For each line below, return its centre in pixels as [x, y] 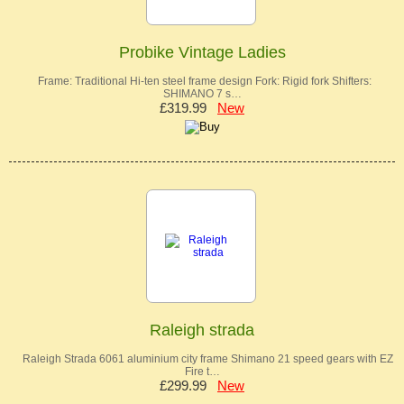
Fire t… [202, 372]
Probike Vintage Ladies [202, 52]
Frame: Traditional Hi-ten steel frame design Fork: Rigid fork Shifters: [202, 81]
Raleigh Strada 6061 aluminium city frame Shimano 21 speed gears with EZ [202, 359]
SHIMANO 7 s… [202, 94]
